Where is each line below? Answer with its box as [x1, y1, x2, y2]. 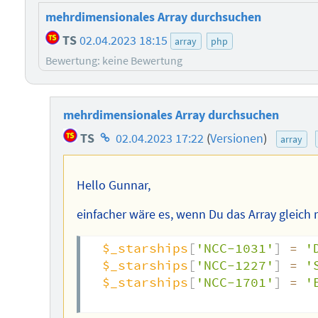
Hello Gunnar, [76, 177, 150, 193]
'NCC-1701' [195, 275, 274, 291]
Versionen [209, 130, 263, 146]
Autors [96, 165, 132, 182]
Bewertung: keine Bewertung [45, 53, 182, 67]
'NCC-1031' [195, 241, 274, 257]
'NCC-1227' [195, 258, 274, 274]
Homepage [96, 126, 155, 142]
